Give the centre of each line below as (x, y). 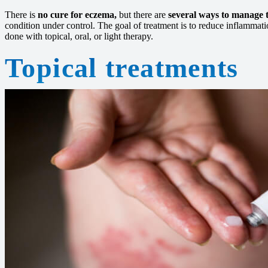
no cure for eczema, (77, 15)
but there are (142, 15)
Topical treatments (122, 68)
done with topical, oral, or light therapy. (79, 36)
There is (21, 15)
